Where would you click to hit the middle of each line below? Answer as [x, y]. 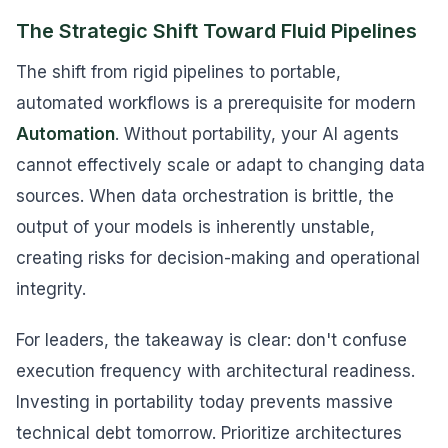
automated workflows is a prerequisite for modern [216, 103]
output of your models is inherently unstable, [195, 227]
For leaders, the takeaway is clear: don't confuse [211, 340]
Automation [65, 134]
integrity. [51, 289]
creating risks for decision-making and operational [218, 258]
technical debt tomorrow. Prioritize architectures [209, 433]
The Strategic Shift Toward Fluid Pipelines [216, 31]
